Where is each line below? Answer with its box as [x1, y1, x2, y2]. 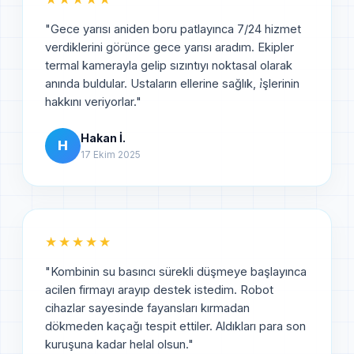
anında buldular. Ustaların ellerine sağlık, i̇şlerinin [45, 76, 299, 91]
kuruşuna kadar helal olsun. [45, 337, 188, 352]
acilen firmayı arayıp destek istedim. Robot [45, 282, 273, 297]
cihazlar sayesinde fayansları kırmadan [45, 300, 250, 315]
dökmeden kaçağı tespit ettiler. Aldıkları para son [45, 318, 306, 333]
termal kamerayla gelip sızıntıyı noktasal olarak [45, 58, 292, 73]
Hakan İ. [81, 130, 126, 145]
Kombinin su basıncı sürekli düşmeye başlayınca [51, 264, 307, 279]
